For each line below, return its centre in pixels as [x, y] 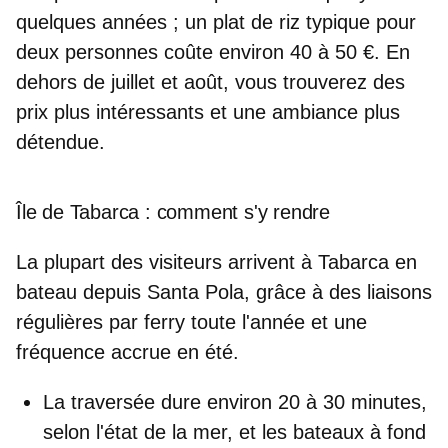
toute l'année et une [276, 322]
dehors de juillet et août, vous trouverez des [210, 82]
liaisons [399, 292]
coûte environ [224, 52]
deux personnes [87, 52]
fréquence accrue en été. [127, 352]
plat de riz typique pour [311, 22]
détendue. [60, 142]
